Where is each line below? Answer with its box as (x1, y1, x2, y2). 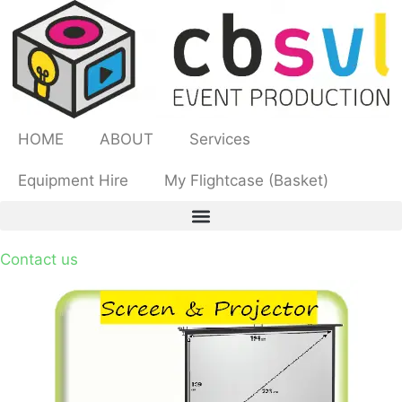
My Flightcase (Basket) (164, 171, 328, 189)
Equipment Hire (18, 171, 128, 189)
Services (189, 130, 250, 148)
